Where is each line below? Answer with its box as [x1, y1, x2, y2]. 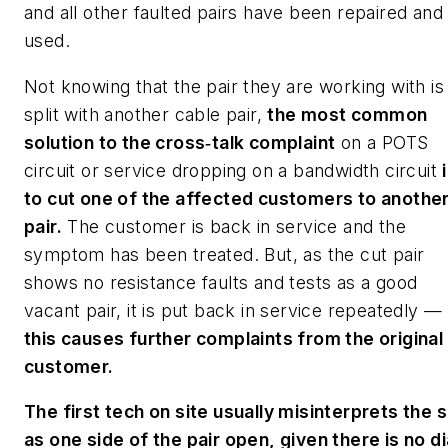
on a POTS [335, 131, 429, 153]
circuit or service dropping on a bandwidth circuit [24, 159, 443, 181]
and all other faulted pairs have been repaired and [24, 2, 443, 24]
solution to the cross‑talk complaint [24, 131, 336, 153]
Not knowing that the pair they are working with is [24, 75, 444, 97]
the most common [267, 103, 428, 125]
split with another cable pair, [24, 103, 268, 125]
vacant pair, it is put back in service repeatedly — [24, 299, 443, 321]
